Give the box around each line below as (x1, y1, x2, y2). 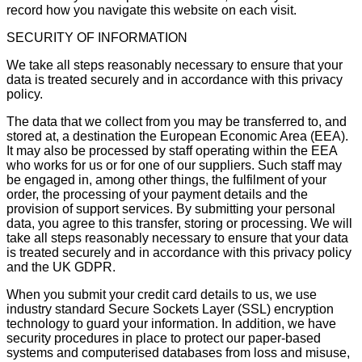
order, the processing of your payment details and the (6, 187, 308, 201)
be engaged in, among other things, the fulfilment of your (6, 172, 326, 187)
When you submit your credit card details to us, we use (6, 287, 317, 301)
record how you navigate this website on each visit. (6, 2, 297, 17)
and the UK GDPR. (6, 259, 116, 274)
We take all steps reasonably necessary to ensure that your (6, 57, 343, 72)
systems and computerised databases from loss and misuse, (6, 345, 350, 360)
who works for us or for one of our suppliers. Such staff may (6, 158, 342, 172)
